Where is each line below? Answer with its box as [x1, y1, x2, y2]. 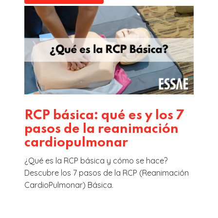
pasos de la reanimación [24, 123, 179, 136]
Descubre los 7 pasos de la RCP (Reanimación [24, 168, 189, 178]
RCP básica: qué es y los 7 [24, 109, 184, 123]
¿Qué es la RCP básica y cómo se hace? [24, 156, 167, 166]
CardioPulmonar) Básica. [24, 180, 113, 190]
